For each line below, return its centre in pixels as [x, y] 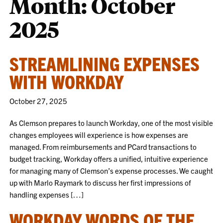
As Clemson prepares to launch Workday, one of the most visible [111, 123]
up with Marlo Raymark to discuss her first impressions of [101, 182]
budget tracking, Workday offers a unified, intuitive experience [109, 159]
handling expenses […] [47, 194]
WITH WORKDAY [67, 81]
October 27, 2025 [39, 101]
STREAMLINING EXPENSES [105, 63]
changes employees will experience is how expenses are [99, 135]
